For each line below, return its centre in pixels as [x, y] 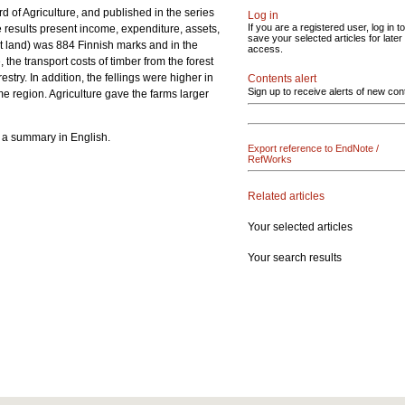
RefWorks [270, 159]
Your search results [295, 257]
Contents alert [282, 79]
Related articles [286, 196]
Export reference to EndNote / [313, 148]
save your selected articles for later [325, 38]
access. [265, 49]
